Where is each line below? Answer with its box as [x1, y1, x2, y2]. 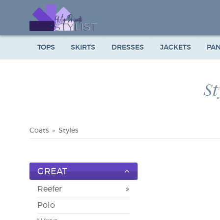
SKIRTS [71, 44, 96, 51]
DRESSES [111, 44, 144, 51]
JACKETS [160, 44, 191, 51]
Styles [58, 127, 78, 135]
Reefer [37, 185, 62, 193]
